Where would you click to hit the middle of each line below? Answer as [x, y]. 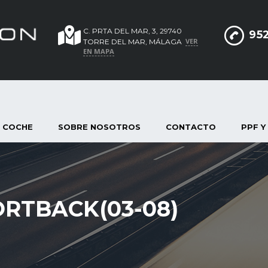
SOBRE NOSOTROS [99, 127]
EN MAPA [99, 51]
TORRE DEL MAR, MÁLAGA [133, 42]
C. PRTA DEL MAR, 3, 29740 [133, 31]
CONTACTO [191, 127]
